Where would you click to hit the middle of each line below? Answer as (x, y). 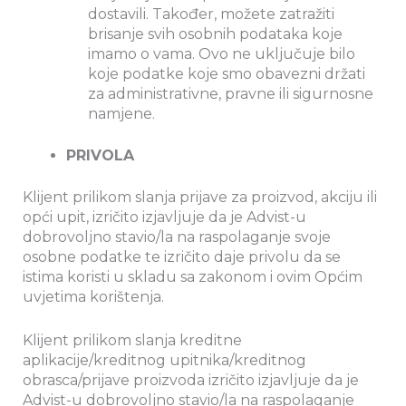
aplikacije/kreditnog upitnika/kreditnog (164, 361)
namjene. (121, 114)
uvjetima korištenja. (93, 297)
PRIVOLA (100, 156)
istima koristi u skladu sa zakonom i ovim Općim (193, 277)
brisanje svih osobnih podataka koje (215, 34)
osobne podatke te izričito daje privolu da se (182, 257)
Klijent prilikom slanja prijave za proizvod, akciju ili (200, 198)
